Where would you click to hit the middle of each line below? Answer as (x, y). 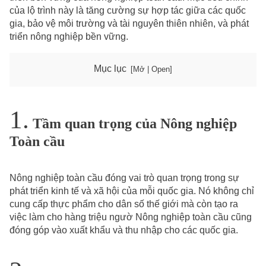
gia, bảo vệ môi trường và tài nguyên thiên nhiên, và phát (129, 24)
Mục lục (110, 69)
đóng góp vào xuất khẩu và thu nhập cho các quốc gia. (124, 230)
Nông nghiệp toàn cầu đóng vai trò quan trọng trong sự (124, 178)
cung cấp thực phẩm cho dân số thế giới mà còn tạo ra (124, 204)
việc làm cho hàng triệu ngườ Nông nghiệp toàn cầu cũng (131, 217)
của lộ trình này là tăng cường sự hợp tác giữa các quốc (128, 11)
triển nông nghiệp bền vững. (69, 37)
